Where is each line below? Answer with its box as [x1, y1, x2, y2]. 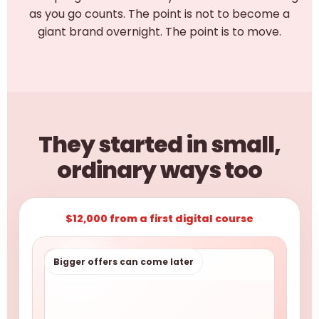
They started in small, [38, 128, 281, 160]
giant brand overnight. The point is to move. [38, 23, 281, 40]
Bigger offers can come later [53, 256, 194, 268]
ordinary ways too [57, 154, 262, 186]
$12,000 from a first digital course [66, 211, 253, 226]
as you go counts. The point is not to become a [29, 6, 290, 22]
